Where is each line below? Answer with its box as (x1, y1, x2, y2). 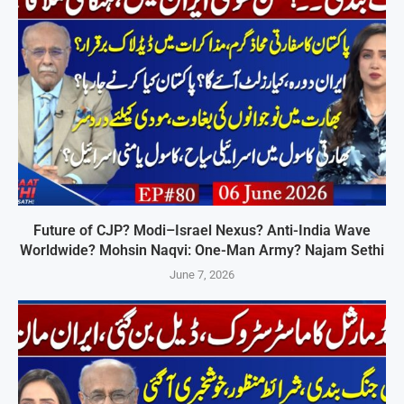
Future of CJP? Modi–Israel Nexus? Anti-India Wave (33, 222, 371, 240)
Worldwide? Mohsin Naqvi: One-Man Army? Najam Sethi (20, 242, 384, 260)
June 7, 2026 (170, 268, 234, 282)
